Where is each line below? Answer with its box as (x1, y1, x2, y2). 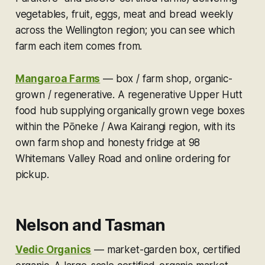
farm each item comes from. (15, 40, 143, 52)
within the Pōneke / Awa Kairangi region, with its (15, 120, 235, 132)
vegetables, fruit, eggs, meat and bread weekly (15, 8, 233, 20)
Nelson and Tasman (15, 215, 166, 235)
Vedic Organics (15, 243, 92, 256)
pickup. (15, 168, 49, 180)
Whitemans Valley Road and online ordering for (15, 152, 231, 164)
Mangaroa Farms (15, 72, 101, 85)
